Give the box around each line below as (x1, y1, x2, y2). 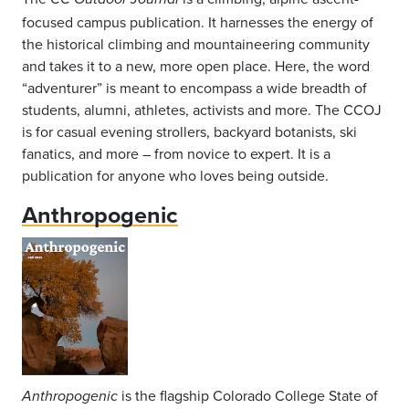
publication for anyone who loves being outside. (22, 164, 329, 185)
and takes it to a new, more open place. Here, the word (22, 55, 370, 76)
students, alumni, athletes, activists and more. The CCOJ (22, 99, 382, 120)
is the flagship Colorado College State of (121, 384, 378, 405)
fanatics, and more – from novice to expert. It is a (22, 142, 330, 163)
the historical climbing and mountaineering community (22, 33, 370, 54)
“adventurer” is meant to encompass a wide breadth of (22, 77, 367, 98)
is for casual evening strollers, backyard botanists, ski (22, 121, 357, 142)
